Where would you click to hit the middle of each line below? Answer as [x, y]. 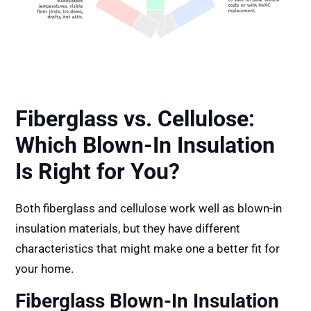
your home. [45, 269]
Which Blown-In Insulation [145, 145]
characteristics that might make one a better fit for [148, 249]
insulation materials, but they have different [128, 229]
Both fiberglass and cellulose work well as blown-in [149, 209]
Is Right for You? [98, 172]
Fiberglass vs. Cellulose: [135, 119]
